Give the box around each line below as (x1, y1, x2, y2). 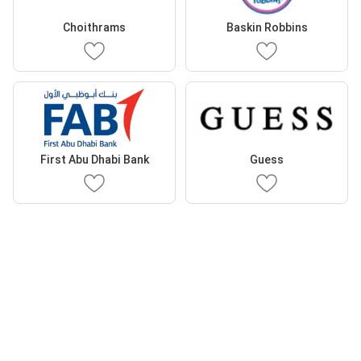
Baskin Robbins (226, 21, 308, 35)
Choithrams (63, 21, 126, 35)
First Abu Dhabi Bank (39, 153, 149, 167)
